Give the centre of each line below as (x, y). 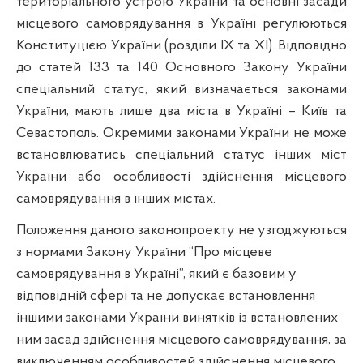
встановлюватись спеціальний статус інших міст (181, 155)
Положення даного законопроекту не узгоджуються (181, 230)
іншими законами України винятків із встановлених (177, 318)
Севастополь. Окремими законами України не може (181, 133)
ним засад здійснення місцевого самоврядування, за (181, 340)
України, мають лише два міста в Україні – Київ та (181, 111)
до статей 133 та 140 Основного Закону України (181, 67)
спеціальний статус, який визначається (147, 89)
